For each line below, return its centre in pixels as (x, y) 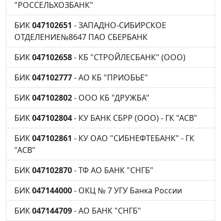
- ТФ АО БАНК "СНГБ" (113, 170)
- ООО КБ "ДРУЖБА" (111, 98)
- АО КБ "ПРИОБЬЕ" (110, 77)
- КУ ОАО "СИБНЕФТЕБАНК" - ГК (133, 138)
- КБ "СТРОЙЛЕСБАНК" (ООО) (129, 57)
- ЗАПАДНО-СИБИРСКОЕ (119, 25)
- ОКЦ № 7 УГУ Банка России (127, 190)
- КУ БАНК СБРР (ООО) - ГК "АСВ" (135, 118)
